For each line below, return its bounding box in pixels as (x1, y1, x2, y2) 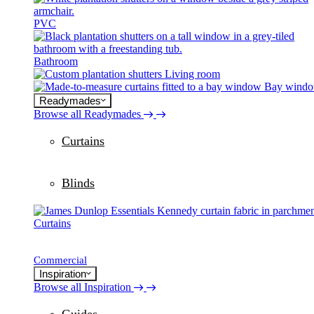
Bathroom (34, 55, 78, 67)
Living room (165, 67, 220, 80)
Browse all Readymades (34, 107, 141, 120)
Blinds (62, 176, 95, 190)
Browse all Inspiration (34, 280, 131, 293)
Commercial (34, 254, 87, 266)
